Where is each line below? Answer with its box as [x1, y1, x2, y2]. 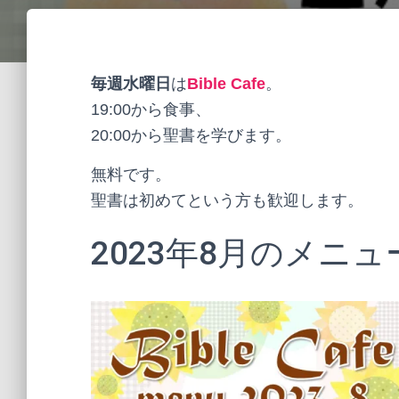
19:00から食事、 [91, 101, 211, 118]
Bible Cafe [187, 75, 265, 93]
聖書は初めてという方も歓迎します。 [91, 191, 363, 209]
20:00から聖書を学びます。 [91, 126, 291, 144]
